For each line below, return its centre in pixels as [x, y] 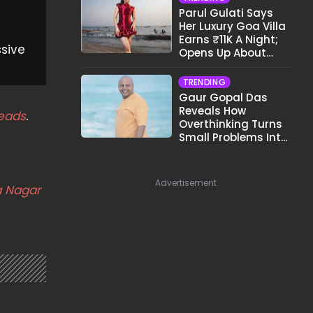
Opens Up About [223, 53]
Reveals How [212, 111]
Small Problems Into [233, 137]
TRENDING [204, 82]
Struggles [205, 164]
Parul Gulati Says [226, 13]
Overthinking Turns [231, 124]
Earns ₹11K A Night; [228, 39]
